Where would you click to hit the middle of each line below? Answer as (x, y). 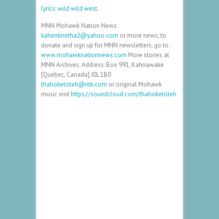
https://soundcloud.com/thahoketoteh (124, 94)
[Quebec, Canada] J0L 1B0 (76, 74)
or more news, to (142, 35)
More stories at (148, 55)
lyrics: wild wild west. (70, 8)
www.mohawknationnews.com (84, 55)
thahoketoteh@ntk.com (74, 84)
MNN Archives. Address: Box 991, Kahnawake (102, 65)
